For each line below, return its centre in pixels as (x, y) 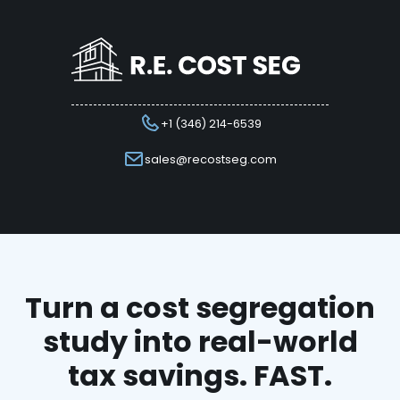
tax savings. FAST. (200, 376)
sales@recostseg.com (211, 159)
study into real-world (200, 342)
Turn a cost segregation (200, 308)
